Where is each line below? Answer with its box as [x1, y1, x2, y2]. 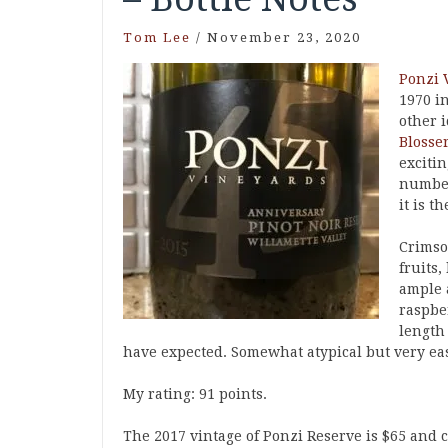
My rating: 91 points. [123, 386, 267, 402]
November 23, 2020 [207, 30, 361, 45]
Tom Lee [123, 30, 191, 45]
